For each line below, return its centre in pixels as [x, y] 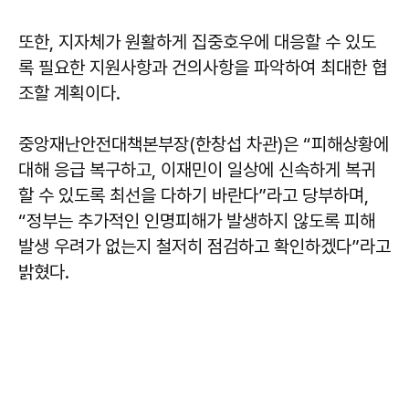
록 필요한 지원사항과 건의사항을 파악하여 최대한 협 [203, 67]
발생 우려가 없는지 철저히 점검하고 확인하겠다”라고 [204, 246]
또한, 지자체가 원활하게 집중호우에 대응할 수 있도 [197, 42]
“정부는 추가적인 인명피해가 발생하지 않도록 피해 [197, 220]
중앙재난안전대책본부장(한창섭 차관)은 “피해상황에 [204, 144]
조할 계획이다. [69, 93]
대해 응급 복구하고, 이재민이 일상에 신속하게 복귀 [197, 169]
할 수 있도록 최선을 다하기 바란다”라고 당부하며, [194, 195]
